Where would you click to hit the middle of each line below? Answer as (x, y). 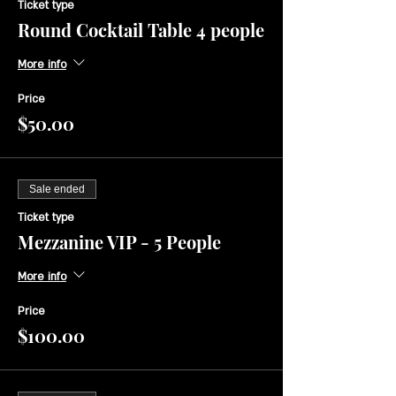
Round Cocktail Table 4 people (141, 30)
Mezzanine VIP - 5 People (119, 242)
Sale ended (57, 189)
